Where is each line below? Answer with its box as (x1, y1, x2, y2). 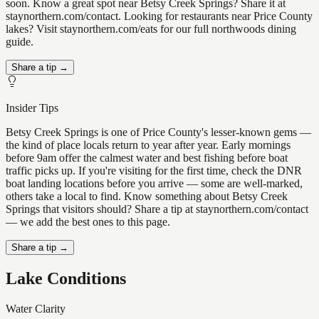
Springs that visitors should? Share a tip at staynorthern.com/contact (6, 203, 308, 216)
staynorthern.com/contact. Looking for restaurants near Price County (6, 10, 313, 23)
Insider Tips (6, 102, 58, 115)
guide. (6, 36, 33, 48)
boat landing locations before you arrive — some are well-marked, (6, 177, 303, 190)
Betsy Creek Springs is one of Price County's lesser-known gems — (6, 126, 311, 139)
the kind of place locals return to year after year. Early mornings (6, 139, 291, 152)
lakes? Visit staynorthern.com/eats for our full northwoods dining (6, 23, 296, 36)
